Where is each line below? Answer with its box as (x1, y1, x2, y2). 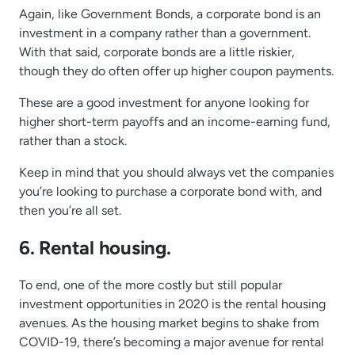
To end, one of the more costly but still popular (19, 277, 282, 292)
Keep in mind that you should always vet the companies (19, 164, 334, 180)
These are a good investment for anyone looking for (19, 94, 309, 110)
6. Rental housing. (19, 235, 171, 259)
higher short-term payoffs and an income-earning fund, (19, 113, 330, 129)
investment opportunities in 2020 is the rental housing (19, 296, 326, 311)
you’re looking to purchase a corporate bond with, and (19, 183, 322, 199)
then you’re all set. (19, 202, 121, 218)
